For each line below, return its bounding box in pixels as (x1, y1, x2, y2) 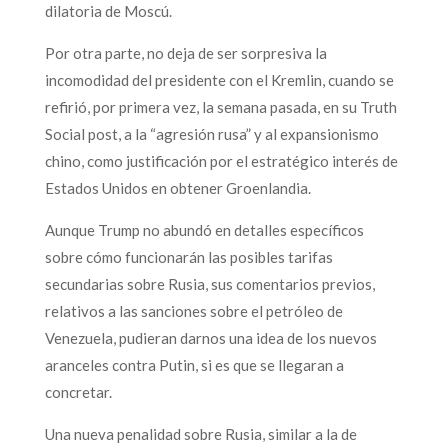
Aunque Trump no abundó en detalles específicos (44, 220, 364, 239)
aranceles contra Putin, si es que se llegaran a (44, 355, 344, 374)
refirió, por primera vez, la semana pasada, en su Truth (44, 97, 397, 116)
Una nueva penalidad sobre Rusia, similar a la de (44, 424, 357, 443)
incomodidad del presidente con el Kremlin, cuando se (44, 70, 394, 89)
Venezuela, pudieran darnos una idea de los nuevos (44, 328, 377, 347)
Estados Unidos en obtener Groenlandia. (44, 178, 311, 197)
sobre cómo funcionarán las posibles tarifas (44, 247, 333, 266)
